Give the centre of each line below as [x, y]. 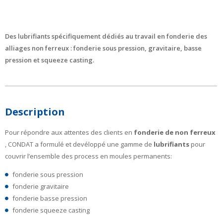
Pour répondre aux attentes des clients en [69, 132]
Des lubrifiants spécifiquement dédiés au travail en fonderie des [106, 36]
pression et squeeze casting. [50, 60]
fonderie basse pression [50, 198]
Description [35, 112]
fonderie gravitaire [41, 186]
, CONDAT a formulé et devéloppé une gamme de [79, 144]
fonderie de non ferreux [175, 132]
